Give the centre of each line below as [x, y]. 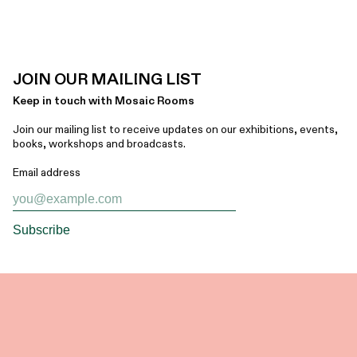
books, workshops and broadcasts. [100, 144]
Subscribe [42, 229]
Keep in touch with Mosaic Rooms [104, 101]
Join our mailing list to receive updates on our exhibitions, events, [176, 130]
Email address [47, 173]
